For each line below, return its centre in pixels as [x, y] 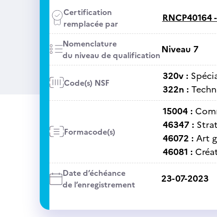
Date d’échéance [94, 173]
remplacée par [91, 24]
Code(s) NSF [86, 83]
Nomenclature [89, 44]
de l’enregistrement [99, 185]
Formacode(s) [89, 132]
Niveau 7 [180, 49]
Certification [87, 12]
